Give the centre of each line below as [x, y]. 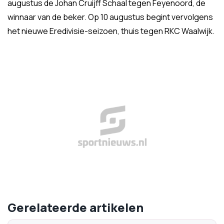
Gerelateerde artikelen [75, 207]
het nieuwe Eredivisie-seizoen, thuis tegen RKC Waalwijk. [111, 31]
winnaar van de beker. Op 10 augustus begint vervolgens [110, 17]
